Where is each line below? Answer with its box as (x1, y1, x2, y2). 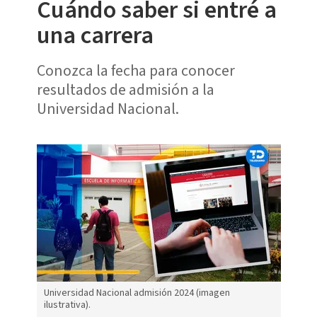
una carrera (36, 18, 154, 53)
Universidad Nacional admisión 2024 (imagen (43, 286, 230, 301)
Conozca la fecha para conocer (36, 59, 235, 82)
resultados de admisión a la (36, 78, 214, 101)
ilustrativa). (43, 298, 91, 313)
